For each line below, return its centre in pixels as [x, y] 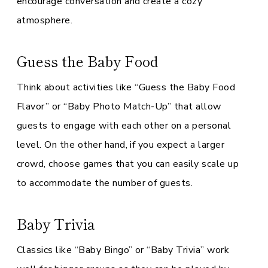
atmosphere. [45, 20]
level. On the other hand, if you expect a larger [121, 145]
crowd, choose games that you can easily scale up [128, 164]
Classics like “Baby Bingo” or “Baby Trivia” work [123, 250]
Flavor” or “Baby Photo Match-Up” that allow [119, 106]
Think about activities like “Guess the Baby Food [126, 87]
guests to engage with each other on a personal [124, 126]
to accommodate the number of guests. [105, 183]
